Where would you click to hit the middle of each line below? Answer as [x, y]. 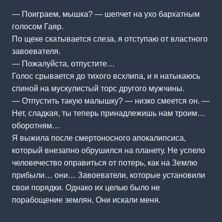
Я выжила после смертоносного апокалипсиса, [99, 138]
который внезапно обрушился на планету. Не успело [109, 150]
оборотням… [36, 125]
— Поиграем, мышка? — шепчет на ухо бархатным [106, 14]
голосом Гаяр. [38, 26]
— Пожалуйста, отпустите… [63, 63]
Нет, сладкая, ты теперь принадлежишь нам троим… [109, 113]
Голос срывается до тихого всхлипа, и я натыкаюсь [106, 76]
